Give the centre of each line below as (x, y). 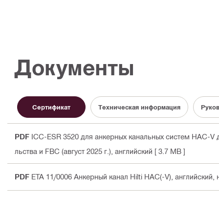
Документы (75, 67)
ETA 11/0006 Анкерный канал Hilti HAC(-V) (101, 177)
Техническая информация (139, 107)
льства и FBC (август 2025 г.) (63, 151)
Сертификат (51, 107)
